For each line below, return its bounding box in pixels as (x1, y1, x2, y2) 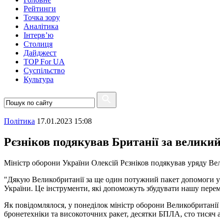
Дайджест (24, 49, 56, 57)
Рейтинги (24, 4, 56, 13)
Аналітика (24, 22, 58, 30)
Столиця (24, 40, 53, 48)
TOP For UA (24, 57, 65, 66)
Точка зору (24, 13, 60, 22)
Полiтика (4, 117, 35, 125)
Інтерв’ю (24, 31, 54, 39)
